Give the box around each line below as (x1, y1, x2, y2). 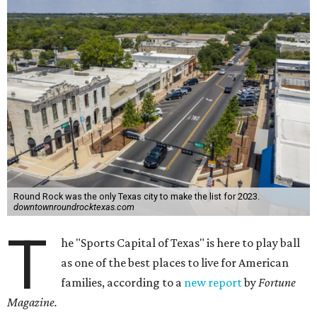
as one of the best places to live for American (61, 255, 289, 270)
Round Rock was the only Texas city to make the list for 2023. (13, 191, 260, 202)
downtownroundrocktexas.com (13, 202, 134, 212)
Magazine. (7, 295, 57, 309)
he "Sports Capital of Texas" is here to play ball (61, 236, 301, 250)
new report (184, 275, 243, 289)
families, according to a (61, 275, 185, 289)
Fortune (258, 275, 296, 289)
